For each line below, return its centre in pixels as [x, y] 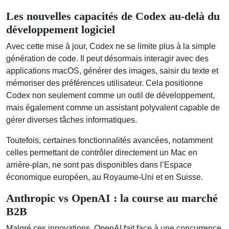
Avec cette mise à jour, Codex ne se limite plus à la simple [111, 46]
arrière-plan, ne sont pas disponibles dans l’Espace [99, 165]
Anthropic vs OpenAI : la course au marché [112, 198]
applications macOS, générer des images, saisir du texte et [112, 71]
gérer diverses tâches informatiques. [72, 120]
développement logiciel [61, 29]
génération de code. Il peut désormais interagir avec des [107, 58]
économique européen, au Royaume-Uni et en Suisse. [105, 177]
